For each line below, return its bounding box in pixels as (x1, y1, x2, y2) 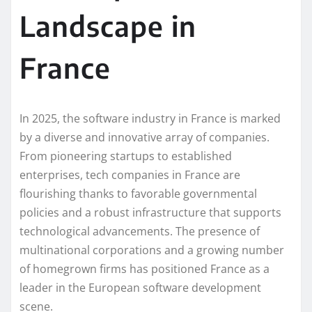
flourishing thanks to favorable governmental (19, 186, 257, 202)
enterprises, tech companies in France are (19, 167, 240, 183)
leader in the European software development (19, 280, 261, 296)
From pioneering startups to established (19, 148, 232, 164)
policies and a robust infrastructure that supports (19, 205, 281, 221)
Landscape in (19, 8, 196, 44)
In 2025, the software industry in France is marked (19, 111, 281, 127)
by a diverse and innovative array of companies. (19, 130, 270, 146)
